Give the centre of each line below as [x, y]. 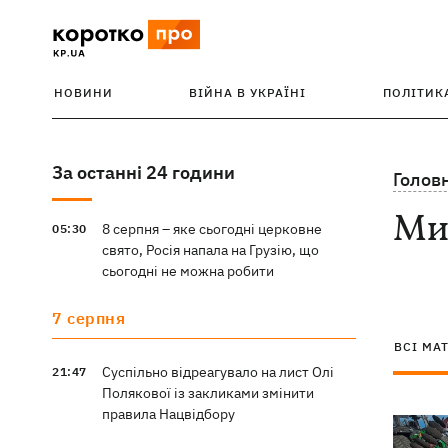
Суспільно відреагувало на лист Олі [217, 372]
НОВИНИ [83, 92]
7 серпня [88, 318]
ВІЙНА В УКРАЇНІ [248, 92]
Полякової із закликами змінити [207, 393]
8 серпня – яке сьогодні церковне [211, 229]
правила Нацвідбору [168, 414]
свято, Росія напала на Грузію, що [210, 250]
